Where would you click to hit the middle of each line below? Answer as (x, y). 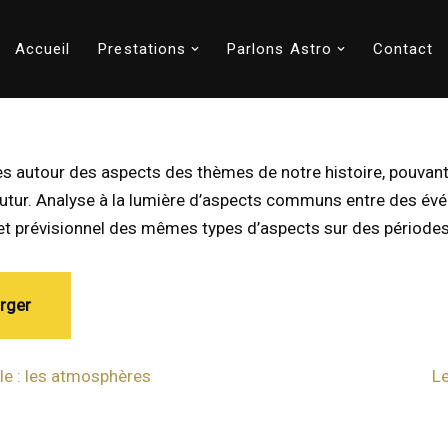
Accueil (42, 49)
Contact (403, 49)
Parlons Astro (279, 49)
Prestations (142, 49)
